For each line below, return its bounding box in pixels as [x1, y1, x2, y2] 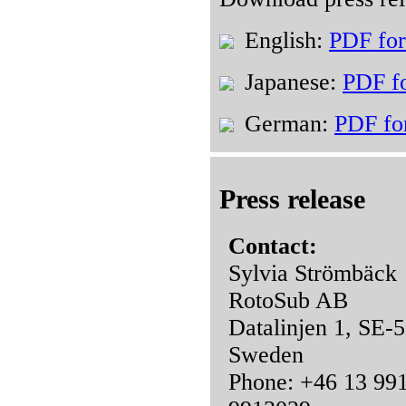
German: [238, 111, 334, 138]
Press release [219, 183, 365, 214]
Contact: [228, 232, 317, 259]
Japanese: [238, 69, 343, 96]
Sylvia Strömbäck [228, 259, 397, 286]
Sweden [228, 341, 304, 368]
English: [238, 27, 329, 54]
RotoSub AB [228, 286, 348, 314]
